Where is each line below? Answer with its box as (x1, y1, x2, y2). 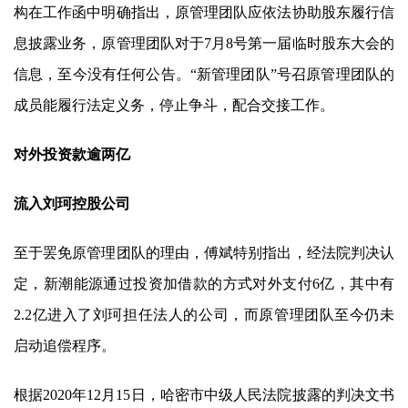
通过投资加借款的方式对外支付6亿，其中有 (103, 276, 395, 292)
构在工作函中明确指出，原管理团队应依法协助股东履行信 (13, 5, 395, 21)
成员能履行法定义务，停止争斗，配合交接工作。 (13, 97, 334, 114)
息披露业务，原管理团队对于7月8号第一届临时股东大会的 (13, 36, 395, 52)
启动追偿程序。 (13, 338, 116, 354)
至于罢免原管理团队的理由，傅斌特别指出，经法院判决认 (13, 245, 395, 261)
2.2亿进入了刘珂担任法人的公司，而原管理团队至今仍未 (13, 307, 395, 323)
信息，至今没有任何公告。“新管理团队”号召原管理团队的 (13, 66, 395, 83)
